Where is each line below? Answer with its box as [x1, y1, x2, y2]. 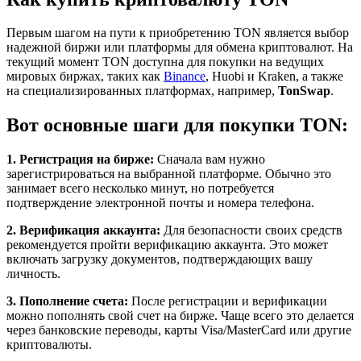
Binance [164, 69, 205, 84]
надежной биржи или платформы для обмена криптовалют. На [6, 40, 353, 55]
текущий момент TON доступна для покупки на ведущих [6, 55, 324, 69]
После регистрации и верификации [128, 294, 327, 309]
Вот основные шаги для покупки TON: [6, 114, 348, 136]
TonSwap [278, 84, 330, 98]
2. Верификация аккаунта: [6, 223, 160, 238]
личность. [6, 267, 60, 281]
